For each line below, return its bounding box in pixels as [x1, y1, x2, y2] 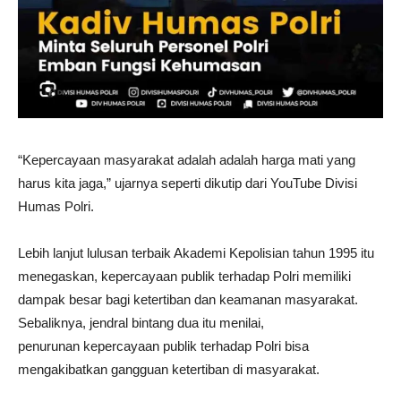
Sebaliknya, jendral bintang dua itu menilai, [18, 314, 264, 330]
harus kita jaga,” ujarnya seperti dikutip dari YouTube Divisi [18, 175, 357, 191]
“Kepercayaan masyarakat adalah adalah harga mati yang [18, 151, 355, 167]
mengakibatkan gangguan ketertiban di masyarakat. [18, 361, 320, 377]
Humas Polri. [18, 198, 94, 214]
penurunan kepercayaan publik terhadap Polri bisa [18, 337, 309, 354]
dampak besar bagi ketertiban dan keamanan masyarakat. [18, 291, 358, 307]
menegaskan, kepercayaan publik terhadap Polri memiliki [18, 268, 351, 284]
